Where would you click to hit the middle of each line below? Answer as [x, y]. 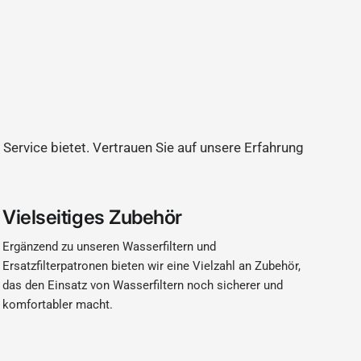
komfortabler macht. [58, 305]
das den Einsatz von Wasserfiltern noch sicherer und [143, 285]
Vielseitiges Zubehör [92, 217]
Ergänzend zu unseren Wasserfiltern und [110, 247]
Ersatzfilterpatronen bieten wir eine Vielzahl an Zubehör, [152, 266]
